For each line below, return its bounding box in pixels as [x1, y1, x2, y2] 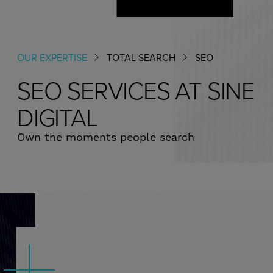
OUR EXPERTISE [17, 51, 87, 64]
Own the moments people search [17, 130, 194, 144]
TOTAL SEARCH [107, 51, 175, 64]
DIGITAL [17, 100, 97, 133]
